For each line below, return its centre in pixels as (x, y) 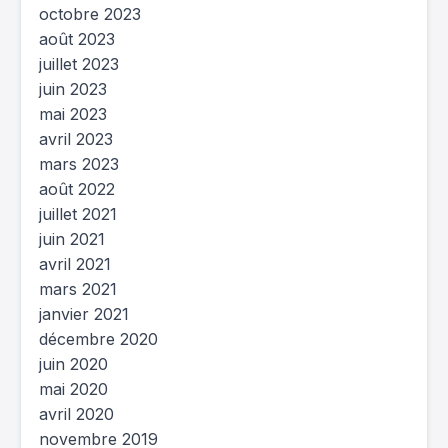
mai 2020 (73, 389)
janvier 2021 (84, 314)
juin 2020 (73, 364)
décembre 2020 (98, 339)
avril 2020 (76, 414)
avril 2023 (76, 139)
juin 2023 (73, 89)
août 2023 (77, 39)
